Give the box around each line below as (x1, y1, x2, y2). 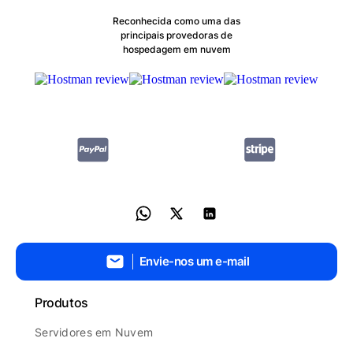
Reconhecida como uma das (113, 15, 240, 27)
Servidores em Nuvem (35, 325, 154, 339)
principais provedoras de (121, 29, 232, 41)
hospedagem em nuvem (122, 43, 231, 55)
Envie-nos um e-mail (139, 254, 250, 269)
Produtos (35, 295, 88, 310)
